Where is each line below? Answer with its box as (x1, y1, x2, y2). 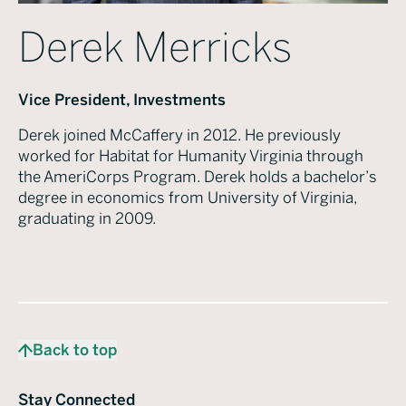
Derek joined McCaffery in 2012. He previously (18, 125, 341, 144)
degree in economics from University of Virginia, (18, 188, 357, 207)
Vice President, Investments (18, 90, 226, 109)
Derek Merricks (18, 23, 293, 72)
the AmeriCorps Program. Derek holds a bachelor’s (18, 167, 377, 186)
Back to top (33, 340, 117, 359)
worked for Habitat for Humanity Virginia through (18, 146, 363, 165)
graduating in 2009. (18, 208, 159, 227)
